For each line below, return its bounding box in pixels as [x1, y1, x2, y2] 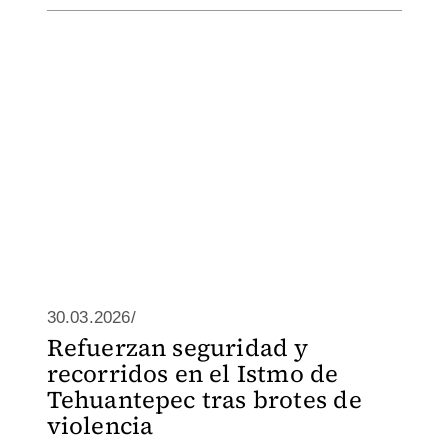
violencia [46, 409, 154, 442]
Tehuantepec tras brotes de [46, 383, 362, 416]
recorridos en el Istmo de [46, 357, 339, 390]
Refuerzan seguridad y [46, 331, 309, 364]
